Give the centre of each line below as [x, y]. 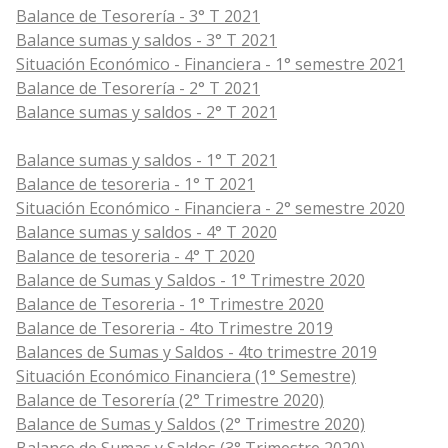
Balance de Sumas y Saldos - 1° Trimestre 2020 [190, 280]
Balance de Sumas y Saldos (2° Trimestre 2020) [190, 424]
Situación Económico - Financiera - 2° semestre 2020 [210, 208]
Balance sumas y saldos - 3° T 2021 [146, 40]
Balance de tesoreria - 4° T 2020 [135, 256]
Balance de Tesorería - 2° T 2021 [138, 88]
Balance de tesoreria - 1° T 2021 [135, 184]
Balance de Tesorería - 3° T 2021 [138, 16]
